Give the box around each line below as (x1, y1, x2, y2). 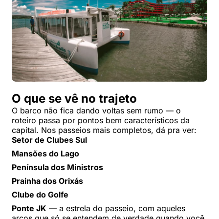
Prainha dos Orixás (12, 176, 83, 186)
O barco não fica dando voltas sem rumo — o (12, 106, 181, 116)
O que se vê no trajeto (12, 91, 137, 106)
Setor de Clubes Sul (12, 135, 87, 145)
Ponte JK (12, 203, 46, 214)
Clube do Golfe (12, 190, 68, 200)
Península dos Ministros (12, 162, 103, 173)
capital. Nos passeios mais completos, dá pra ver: (12, 125, 197, 135)
